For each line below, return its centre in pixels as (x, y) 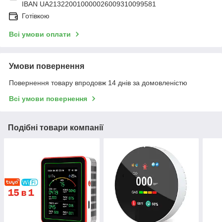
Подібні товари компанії (56, 128)
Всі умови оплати (40, 34)
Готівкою (36, 16)
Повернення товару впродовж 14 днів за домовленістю (98, 83)
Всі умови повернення (48, 99)
